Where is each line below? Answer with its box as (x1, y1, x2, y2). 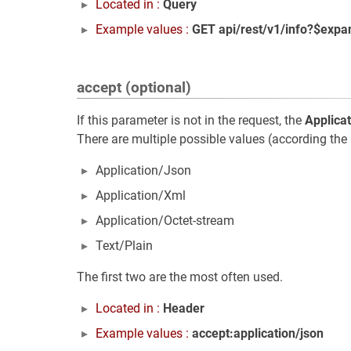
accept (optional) (77, 79, 191, 96)
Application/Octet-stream (96, 213, 234, 228)
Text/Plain (96, 238, 153, 253)
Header (163, 301, 204, 316)
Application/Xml (96, 188, 186, 203)
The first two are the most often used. (77, 270, 283, 284)
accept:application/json (192, 326, 324, 341)
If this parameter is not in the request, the (77, 113, 305, 128)
